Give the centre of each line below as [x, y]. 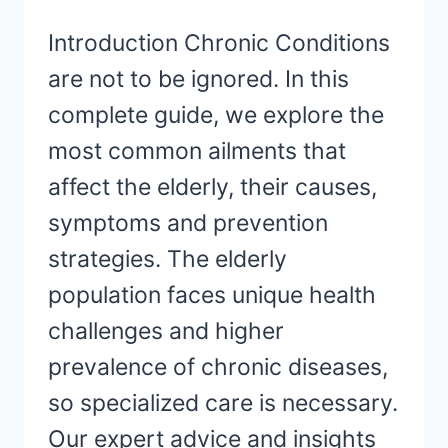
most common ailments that [197, 151]
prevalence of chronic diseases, [218, 367]
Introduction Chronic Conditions [219, 43]
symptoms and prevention [188, 223]
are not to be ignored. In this [198, 79]
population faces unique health [212, 295]
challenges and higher [166, 331]
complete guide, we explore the [216, 115]
